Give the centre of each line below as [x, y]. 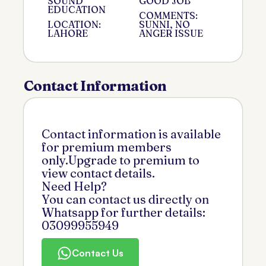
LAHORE [68, 33]
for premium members [107, 147]
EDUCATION [77, 9]
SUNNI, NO [164, 24]
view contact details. [98, 173]
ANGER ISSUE [171, 33]
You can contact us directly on [125, 199]
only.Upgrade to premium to [121, 160]
